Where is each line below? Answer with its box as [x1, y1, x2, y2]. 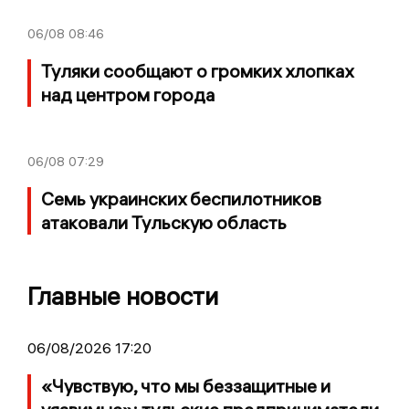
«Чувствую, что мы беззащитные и [41, 374, 330, 398]
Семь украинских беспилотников [41, 187, 321, 211]
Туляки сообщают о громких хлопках [41, 59, 353, 83]
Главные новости [27, 281, 218, 312]
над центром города [41, 83, 215, 107]
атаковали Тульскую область [41, 211, 287, 235]
